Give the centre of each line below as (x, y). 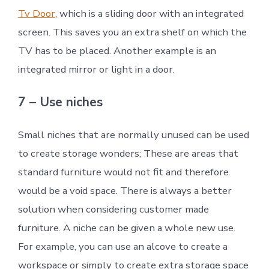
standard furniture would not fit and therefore (123, 172)
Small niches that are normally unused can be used (133, 135)
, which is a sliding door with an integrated (149, 14)
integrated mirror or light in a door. (96, 70)
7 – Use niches (60, 102)
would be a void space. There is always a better (125, 191)
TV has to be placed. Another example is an (117, 51)
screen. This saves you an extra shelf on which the (132, 32)
